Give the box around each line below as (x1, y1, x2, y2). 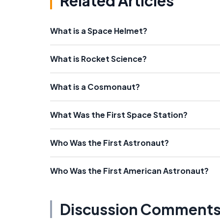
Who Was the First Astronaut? (50, 137, 169, 148)
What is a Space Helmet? (50, 25, 147, 36)
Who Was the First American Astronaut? (50, 165, 209, 176)
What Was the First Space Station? (50, 109, 188, 120)
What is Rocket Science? (50, 53, 147, 64)
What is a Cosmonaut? (50, 81, 140, 92)
